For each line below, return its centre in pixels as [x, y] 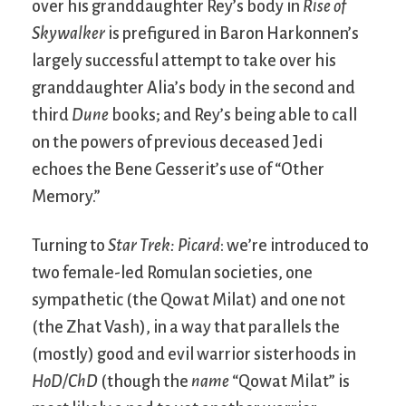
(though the [145, 381]
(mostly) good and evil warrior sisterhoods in [194, 354]
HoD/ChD [65, 381]
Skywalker [68, 33]
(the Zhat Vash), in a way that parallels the [186, 327]
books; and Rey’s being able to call [233, 115]
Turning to [70, 245]
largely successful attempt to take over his [184, 60]
